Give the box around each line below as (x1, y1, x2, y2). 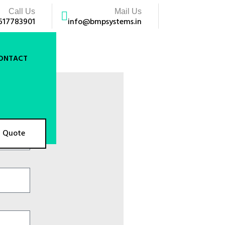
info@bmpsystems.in (67, 16, 142, 29)
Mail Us (114, 7, 142, 16)
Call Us (8, 7, 35, 16)
